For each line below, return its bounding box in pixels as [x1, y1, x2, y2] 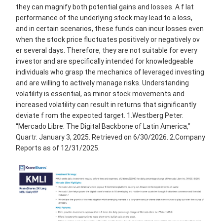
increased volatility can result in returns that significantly [16, 101, 196, 109]
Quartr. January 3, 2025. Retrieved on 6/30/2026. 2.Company [16, 133, 205, 142]
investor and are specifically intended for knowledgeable [16, 57, 193, 66]
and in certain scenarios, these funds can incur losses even [16, 25, 204, 33]
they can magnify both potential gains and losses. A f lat [16, 3, 194, 11]
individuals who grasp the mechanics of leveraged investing [16, 68, 204, 76]
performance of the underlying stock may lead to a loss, [16, 14, 192, 22]
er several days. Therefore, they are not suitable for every [16, 46, 197, 55]
